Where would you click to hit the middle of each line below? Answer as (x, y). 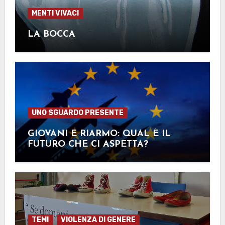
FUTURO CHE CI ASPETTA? (88, 145)
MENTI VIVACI (55, 13)
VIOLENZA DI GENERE (98, 219)
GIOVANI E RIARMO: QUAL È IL (99, 134)
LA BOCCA (51, 34)
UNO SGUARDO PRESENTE (77, 113)
